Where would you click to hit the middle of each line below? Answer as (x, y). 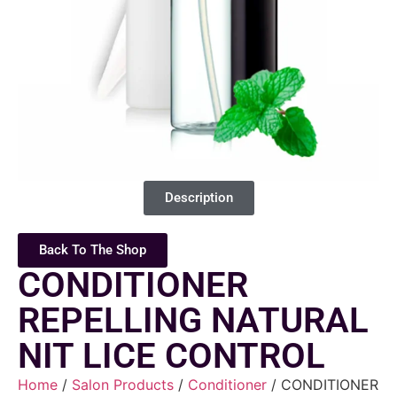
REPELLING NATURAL (193, 321)
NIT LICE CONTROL (171, 356)
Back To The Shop (93, 250)
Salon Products (123, 385)
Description (198, 198)
